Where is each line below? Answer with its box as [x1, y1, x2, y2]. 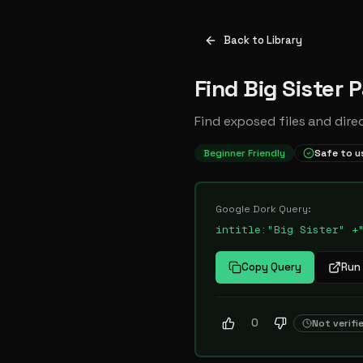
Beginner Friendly [203, 147, 285, 160]
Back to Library [224, 33, 302, 47]
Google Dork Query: [216, 203, 311, 216]
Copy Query [241, 260, 301, 274]
